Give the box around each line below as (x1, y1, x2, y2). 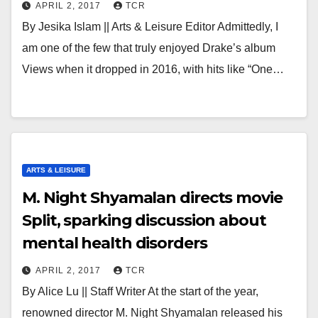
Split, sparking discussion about (22, 211, 266, 230)
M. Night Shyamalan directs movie (22, 188, 283, 207)
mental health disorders (22, 234, 207, 253)
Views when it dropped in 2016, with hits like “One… (22, 63, 284, 75)
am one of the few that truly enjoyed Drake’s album (22, 42, 275, 54)
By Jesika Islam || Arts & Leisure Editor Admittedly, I (22, 21, 278, 33)
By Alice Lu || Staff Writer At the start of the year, (22, 285, 258, 297)
